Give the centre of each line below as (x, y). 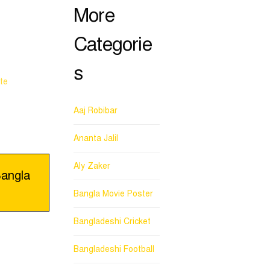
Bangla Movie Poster (113, 193)
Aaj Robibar (96, 110)
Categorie (113, 44)
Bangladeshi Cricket (112, 221)
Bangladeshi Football (114, 249)
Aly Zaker (92, 166)
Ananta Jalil (96, 138)
